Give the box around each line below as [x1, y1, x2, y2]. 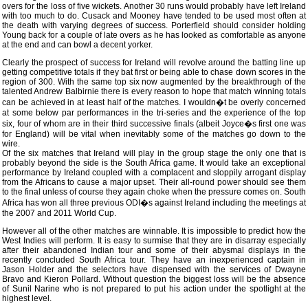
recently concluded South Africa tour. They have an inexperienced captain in [2, 255, 306, 265]
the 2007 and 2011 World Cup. [2, 208, 116, 218]
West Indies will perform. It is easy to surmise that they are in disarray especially [2, 236, 306, 245]
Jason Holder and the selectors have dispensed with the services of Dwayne [2, 265, 306, 274]
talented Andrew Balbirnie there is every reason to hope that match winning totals [2, 87, 306, 96]
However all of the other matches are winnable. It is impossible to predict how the [2, 226, 306, 236]
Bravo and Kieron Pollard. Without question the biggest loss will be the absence [2, 274, 306, 284]
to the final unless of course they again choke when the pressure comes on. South [2, 187, 306, 197]
